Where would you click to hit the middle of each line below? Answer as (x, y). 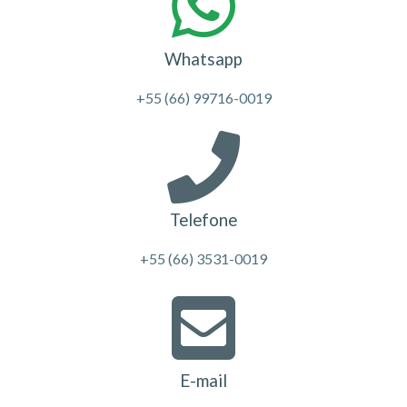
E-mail (203, 381)
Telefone (203, 220)
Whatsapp (203, 60)
